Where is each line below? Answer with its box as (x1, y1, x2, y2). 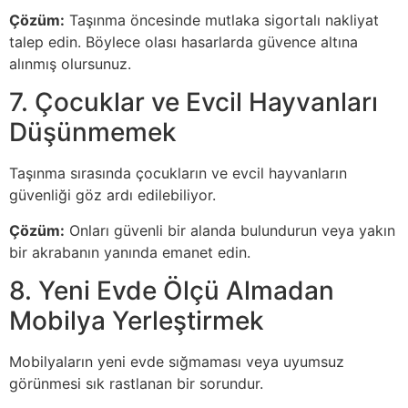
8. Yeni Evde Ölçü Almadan (9, 274, 334, 306)
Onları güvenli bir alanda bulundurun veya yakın (65, 220, 395, 240)
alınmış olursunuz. (9, 54, 131, 73)
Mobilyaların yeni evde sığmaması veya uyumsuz (9, 352, 344, 371)
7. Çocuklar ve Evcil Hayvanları (9, 87, 378, 118)
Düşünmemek (9, 117, 177, 148)
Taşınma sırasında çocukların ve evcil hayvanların (9, 164, 347, 183)
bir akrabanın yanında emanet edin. (9, 242, 250, 261)
